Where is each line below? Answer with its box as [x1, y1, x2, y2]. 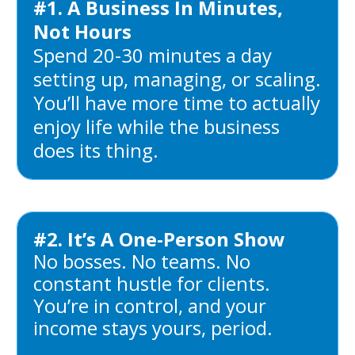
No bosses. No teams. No [33, 247, 250, 274]
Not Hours [33, 17, 132, 44]
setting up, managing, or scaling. [33, 65, 321, 92]
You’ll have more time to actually [33, 89, 320, 116]
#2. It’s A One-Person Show [33, 225, 285, 252]
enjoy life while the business [33, 113, 280, 139]
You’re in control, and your [33, 292, 266, 319]
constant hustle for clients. [33, 269, 270, 296]
